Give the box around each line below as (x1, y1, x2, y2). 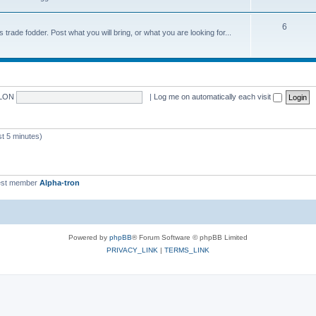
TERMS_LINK (164, 245, 209, 254)
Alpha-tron (39, 178, 80, 187)
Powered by (68, 233, 109, 241)
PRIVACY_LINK (107, 245, 158, 254)
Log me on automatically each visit (153, 92, 273, 101)
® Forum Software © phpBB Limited (132, 233, 248, 241)
